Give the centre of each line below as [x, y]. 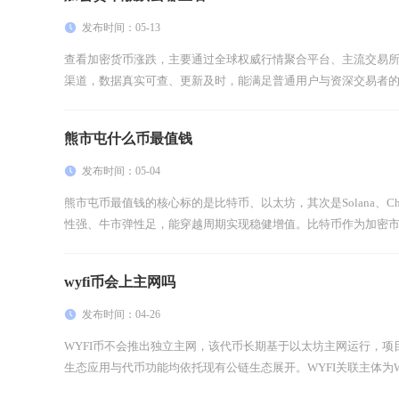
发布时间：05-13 [121, 27]
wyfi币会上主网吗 [120, 281]
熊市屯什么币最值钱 [128, 138]
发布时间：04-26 [121, 314]
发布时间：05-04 [121, 171]
